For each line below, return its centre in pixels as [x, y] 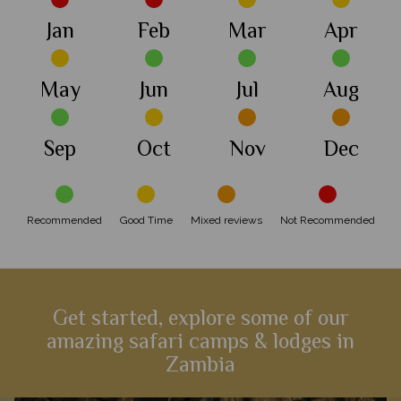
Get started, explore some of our [200, 320]
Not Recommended [327, 221]
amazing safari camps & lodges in [200, 344]
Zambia [200, 367]
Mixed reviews [226, 221]
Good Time [146, 221]
